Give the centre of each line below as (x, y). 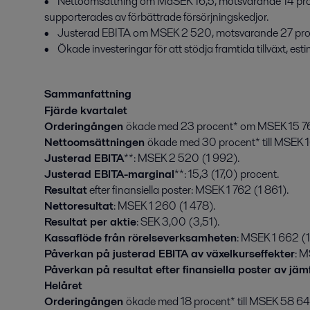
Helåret (63, 285)
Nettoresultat (79, 206)
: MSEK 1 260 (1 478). (164, 206)
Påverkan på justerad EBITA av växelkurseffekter (170, 254)
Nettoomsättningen (96, 142)
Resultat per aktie (90, 222)
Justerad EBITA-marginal (109, 174)
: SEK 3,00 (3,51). (178, 222)
